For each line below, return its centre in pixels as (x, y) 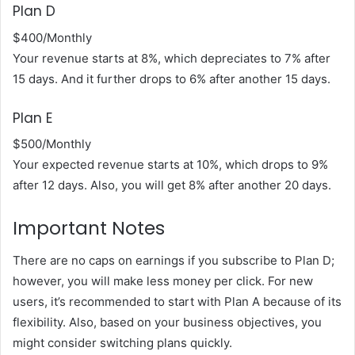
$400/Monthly (52, 37)
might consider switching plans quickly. (122, 342)
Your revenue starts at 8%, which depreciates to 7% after (172, 58)
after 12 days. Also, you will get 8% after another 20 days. (172, 185)
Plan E (32, 118)
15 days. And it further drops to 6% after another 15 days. (172, 78)
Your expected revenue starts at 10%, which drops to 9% (170, 165)
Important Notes (89, 229)
